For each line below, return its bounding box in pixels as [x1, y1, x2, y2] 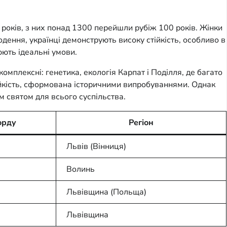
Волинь [66, 164, 95, 175]
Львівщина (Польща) [66, 186, 146, 198]
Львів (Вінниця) [66, 141, 126, 153]
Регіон [129, 117, 154, 129]
